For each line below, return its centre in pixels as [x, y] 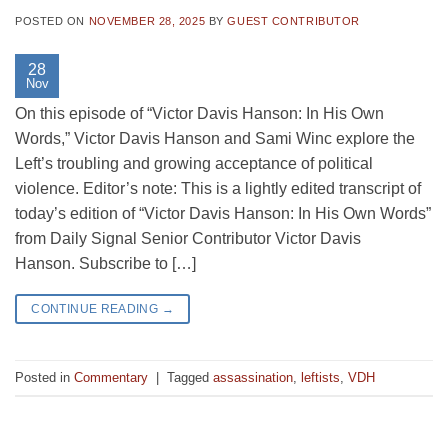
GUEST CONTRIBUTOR [293, 21]
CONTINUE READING [96, 309]
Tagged [190, 377]
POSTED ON [52, 21]
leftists [320, 377]
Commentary [111, 377]
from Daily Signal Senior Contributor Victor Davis [188, 239]
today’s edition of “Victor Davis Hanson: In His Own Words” [223, 214]
